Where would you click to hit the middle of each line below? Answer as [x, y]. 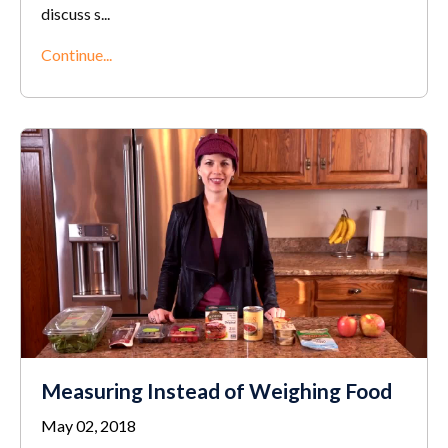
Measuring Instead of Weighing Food [216, 390]
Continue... [76, 55]
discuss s [71, 14]
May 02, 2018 [88, 425]
